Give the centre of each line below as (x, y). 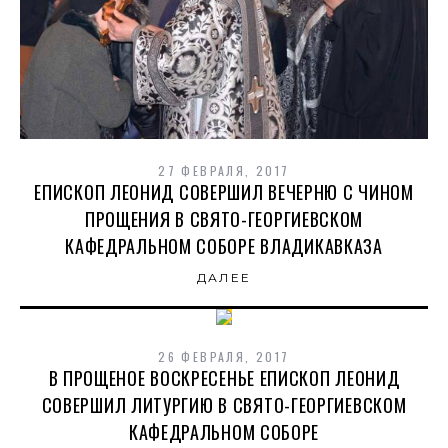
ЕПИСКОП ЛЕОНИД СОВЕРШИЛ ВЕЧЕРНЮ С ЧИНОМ (224, 192)
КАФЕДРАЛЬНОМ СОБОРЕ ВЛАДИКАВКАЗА (224, 246)
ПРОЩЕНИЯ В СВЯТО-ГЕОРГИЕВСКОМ (224, 219)
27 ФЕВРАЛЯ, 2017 (224, 171)
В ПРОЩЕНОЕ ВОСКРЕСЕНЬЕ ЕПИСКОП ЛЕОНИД (224, 378)
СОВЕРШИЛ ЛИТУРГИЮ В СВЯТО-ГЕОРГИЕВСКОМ (224, 405)
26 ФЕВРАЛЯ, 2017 (224, 357)
